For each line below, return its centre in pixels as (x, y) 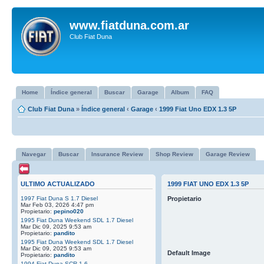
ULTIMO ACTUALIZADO (58, 184)
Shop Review (174, 154)
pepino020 (69, 211)
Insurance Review (117, 154)
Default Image (189, 253)
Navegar (34, 154)
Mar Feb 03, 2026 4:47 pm (57, 204)
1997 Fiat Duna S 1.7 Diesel (59, 198)
